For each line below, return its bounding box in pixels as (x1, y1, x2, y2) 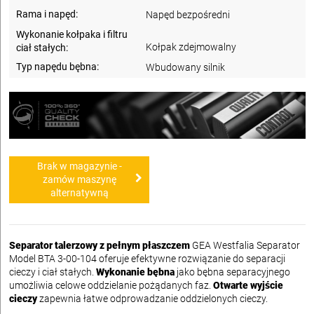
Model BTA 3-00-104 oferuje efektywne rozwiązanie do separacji (9, 252, 285, 264)
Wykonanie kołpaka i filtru (16, 28, 128, 40)
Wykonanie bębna (96, 266, 175, 278)
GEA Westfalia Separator (190, 239, 300, 251)
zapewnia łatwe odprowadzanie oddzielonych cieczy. (37, 292, 268, 304)
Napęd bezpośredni (146, 8, 231, 20)
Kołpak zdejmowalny (146, 41, 237, 53)
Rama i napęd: (16, 8, 78, 20)
